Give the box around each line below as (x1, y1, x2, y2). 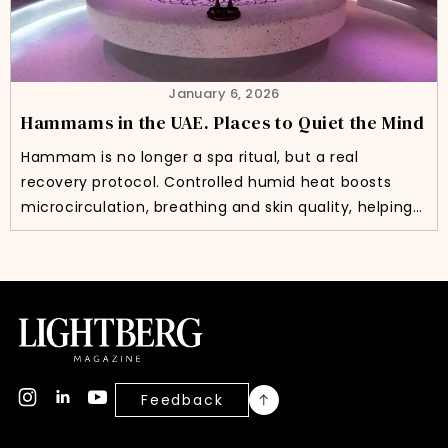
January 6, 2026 (168, 84, 280, 104)
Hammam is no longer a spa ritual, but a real (21, 147, 359, 168)
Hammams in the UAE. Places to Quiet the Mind (21, 110, 425, 136)
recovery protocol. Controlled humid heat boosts (21, 172, 392, 193)
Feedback (141, 390, 224, 411)
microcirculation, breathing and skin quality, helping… (21, 197, 423, 218)
